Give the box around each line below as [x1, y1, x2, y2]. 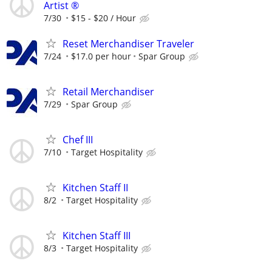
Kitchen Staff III [63, 229, 131, 243]
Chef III [63, 132, 93, 146]
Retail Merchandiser [63, 84, 154, 98]
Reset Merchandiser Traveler [63, 36, 194, 50]
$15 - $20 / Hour [71, 12, 136, 24]
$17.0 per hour [71, 50, 131, 62]
